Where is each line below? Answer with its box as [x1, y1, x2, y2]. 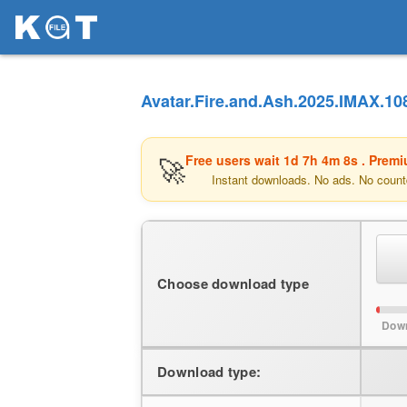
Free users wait [185, 151, 283, 169]
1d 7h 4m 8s [283, 151, 362, 169]
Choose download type [157, 273, 309, 293]
